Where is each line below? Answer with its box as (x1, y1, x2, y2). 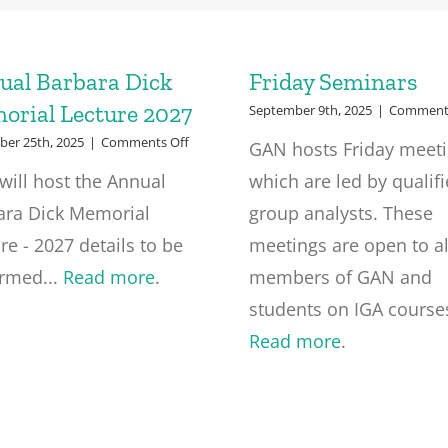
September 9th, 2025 (248, 101, 372, 119)
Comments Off (101, 133, 190, 151)
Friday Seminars (248, 67, 418, 96)
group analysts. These (248, 201, 433, 225)
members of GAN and (248, 265, 432, 289)
